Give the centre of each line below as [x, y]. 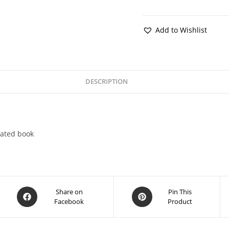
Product [180, 201]
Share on [69, 192]
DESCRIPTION [107, 82]
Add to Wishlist [181, 30]
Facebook [69, 201]
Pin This [180, 192]
